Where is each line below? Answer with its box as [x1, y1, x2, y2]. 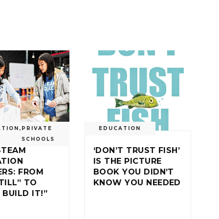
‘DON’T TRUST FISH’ [93, 145, 180, 155]
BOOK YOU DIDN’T [93, 167, 174, 176]
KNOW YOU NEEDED [93, 177, 181, 187]
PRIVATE [21, 125, 52, 131]
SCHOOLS [21, 135, 55, 142]
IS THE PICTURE [93, 156, 162, 166]
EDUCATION [98, 125, 141, 131]
